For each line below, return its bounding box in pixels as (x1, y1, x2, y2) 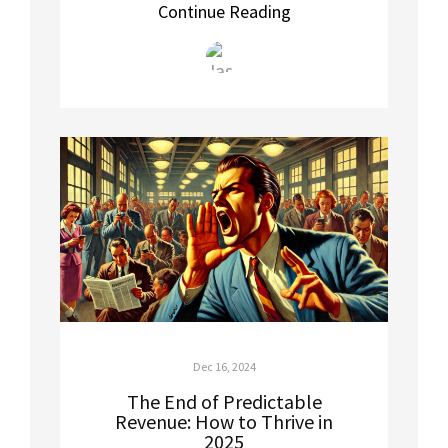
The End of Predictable (126, 388, 322, 414)
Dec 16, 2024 (192, 358, 256, 374)
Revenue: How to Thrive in (115, 408, 333, 434)
